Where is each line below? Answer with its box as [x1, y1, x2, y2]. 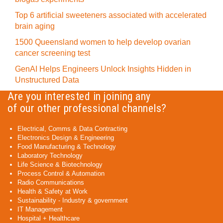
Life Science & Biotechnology [17, 161, 103, 168]
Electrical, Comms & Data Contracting [17, 125, 127, 132]
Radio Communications [17, 179, 84, 186]
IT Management [17, 206, 63, 213]
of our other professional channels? [7, 102, 167, 114]
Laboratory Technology [17, 152, 83, 159]
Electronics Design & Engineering [17, 134, 114, 141]
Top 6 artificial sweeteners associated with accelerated [15, 11, 207, 19]
